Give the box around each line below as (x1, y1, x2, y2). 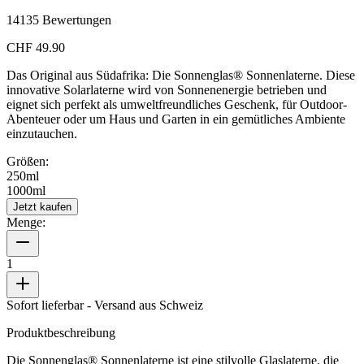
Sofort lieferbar (6, 297, 84, 312)
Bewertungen (42, 12, 111, 27)
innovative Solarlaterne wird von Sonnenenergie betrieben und (6, 82, 327, 97)
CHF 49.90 (6, 40, 65, 54)
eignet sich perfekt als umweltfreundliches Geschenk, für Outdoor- (6, 97, 347, 111)
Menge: (6, 214, 45, 229)
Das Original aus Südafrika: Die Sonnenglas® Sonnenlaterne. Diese (6, 67, 355, 82)
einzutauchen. (6, 126, 77, 141)
